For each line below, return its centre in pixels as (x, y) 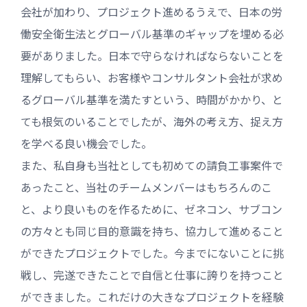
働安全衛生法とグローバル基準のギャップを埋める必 (152, 34)
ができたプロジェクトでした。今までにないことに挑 (152, 253)
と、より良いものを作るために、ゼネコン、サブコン (151, 209)
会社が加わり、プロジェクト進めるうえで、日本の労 (151, 12)
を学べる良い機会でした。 (86, 144)
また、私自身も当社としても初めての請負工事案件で (152, 165)
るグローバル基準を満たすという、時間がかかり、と (152, 100)
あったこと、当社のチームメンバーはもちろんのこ (146, 187)
